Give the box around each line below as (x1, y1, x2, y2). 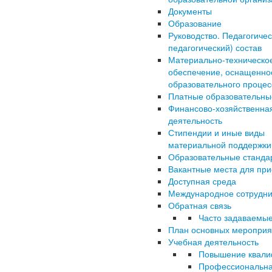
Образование (168, 17, 222, 29)
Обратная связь (168, 199, 231, 211)
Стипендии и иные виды (168, 126, 265, 138)
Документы (168, 5, 212, 17)
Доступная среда (168, 175, 236, 187)
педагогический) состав (168, 41, 262, 53)
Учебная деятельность (168, 236, 259, 248)
